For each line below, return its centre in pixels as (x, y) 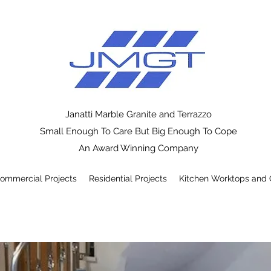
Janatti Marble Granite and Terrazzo (139, 114)
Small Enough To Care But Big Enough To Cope (139, 131)
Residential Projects (128, 178)
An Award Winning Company (139, 148)
